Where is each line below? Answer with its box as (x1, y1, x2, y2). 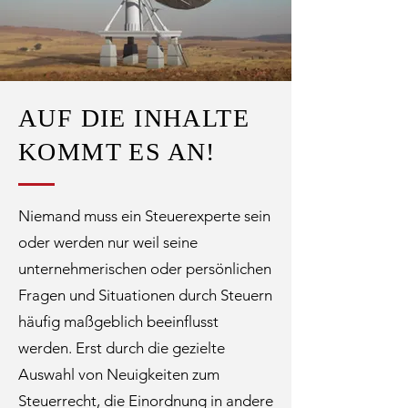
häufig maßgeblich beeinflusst (18, 312, 219, 331)
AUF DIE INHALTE (18, 104, 250, 132)
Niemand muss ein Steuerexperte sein (18, 207, 270, 225)
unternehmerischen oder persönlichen (18, 260, 271, 278)
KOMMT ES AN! (18, 138, 216, 166)
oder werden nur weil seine (18, 233, 198, 251)
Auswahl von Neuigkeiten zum (18, 365, 219, 383)
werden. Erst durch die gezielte (18, 339, 225, 357)
